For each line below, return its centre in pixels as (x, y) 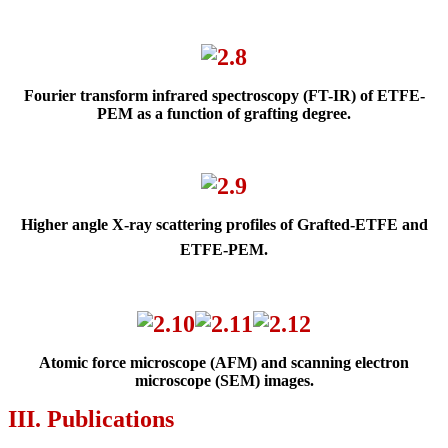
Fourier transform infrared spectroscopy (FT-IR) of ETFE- (224, 96)
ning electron (365, 363)
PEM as (126, 114)
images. (288, 381)
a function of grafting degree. (253, 114)
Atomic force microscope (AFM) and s (168, 363)
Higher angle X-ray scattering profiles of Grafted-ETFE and (224, 225)
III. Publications (91, 419)
